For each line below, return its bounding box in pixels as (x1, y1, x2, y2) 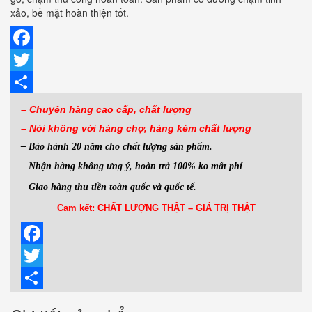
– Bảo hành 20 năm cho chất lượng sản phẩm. (21, 141, 212, 152)
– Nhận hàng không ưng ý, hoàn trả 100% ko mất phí (21, 160, 242, 171)
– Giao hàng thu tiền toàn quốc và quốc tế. (21, 181, 196, 192)
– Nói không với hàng (21, 122, 126, 134)
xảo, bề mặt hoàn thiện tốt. (10, 5, 129, 19)
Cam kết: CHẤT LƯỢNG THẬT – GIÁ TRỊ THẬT (56, 202, 256, 213)
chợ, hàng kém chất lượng (126, 122, 251, 134)
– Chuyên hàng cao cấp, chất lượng (21, 103, 192, 115)
